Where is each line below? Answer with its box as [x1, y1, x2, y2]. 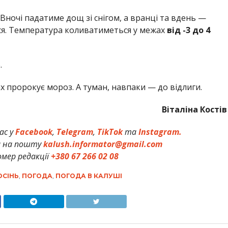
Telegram [56, 126, 94, 138]
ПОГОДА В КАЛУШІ [55, 172, 122, 180]
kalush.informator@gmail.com [43, 138, 162, 150]
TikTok [97, 126, 123, 138]
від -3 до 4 [166, 24, 210, 36]
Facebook [15, 126, 53, 138]
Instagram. [138, 126, 182, 138]
